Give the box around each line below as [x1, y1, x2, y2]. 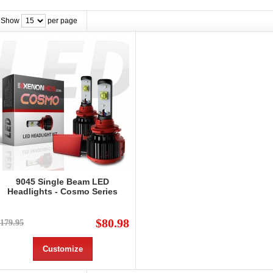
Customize [42, 244, 83, 254]
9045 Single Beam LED [16, 177, 109, 187]
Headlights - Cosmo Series [7, 186, 118, 197]
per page [46, 16, 77, 26]
